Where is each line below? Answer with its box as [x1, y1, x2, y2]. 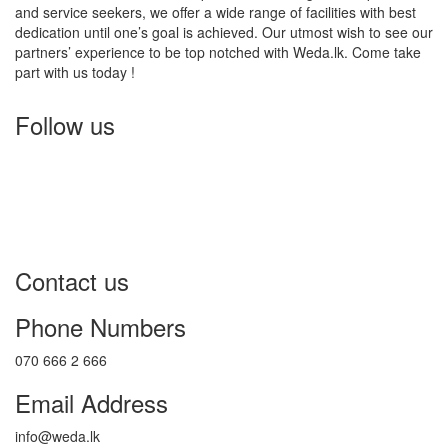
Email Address [15, 385, 168, 420]
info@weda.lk [15, 426, 100, 446]
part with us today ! [15, 62, 135, 82]
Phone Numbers [15, 309, 186, 344]
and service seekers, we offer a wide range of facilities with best [15, 2, 416, 22]
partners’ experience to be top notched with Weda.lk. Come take [15, 42, 421, 62]
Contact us [15, 263, 129, 298]
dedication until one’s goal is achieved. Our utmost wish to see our [15, 22, 433, 42]
